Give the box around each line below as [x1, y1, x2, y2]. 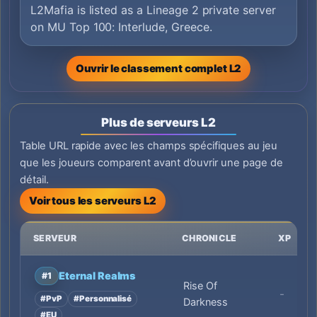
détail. [20, 173, 49, 187]
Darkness [183, 296, 228, 309]
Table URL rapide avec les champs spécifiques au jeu [20, 139, 277, 153]
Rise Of [183, 279, 217, 293]
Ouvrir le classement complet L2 [75, 62, 242, 75]
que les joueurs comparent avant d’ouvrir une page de [20, 156, 283, 170]
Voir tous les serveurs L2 [29, 195, 157, 208]
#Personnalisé [73, 293, 132, 304]
